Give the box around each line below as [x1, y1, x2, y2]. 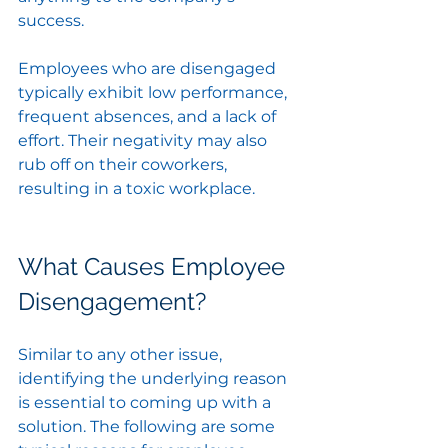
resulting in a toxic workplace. [18, 179, 255, 199]
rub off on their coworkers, [18, 155, 231, 175]
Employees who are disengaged [18, 59, 280, 79]
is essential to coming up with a [18, 393, 275, 413]
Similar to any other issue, [18, 345, 226, 365]
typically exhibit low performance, [18, 83, 291, 103]
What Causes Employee [18, 252, 291, 282]
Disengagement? [18, 287, 206, 317]
